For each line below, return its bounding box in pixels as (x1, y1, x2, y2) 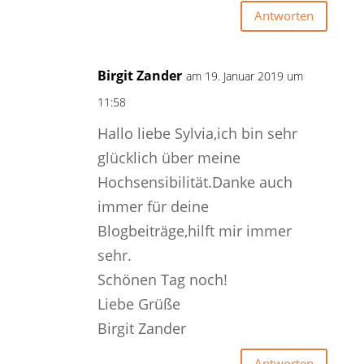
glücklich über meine (97, 147, 240, 167)
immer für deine (97, 196, 209, 216)
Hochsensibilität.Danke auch (97, 171, 292, 192)
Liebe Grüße (97, 293, 180, 314)
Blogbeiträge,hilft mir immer (97, 220, 292, 240)
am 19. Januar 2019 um (185, 67, 303, 84)
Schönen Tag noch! (97, 269, 227, 289)
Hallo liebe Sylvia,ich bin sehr (97, 123, 297, 143)
